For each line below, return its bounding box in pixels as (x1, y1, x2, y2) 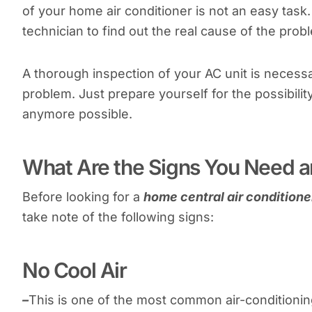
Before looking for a (22, 189, 143, 204)
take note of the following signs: (22, 209, 214, 224)
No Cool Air (22, 257, 127, 283)
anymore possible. (22, 106, 132, 121)
